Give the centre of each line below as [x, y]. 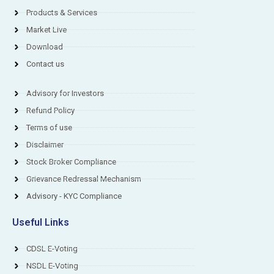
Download [44, 46]
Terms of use [49, 127]
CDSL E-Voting [52, 248]
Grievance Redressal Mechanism [83, 179]
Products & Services [61, 12]
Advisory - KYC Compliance [74, 196]
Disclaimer [45, 144]
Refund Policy [50, 110]
